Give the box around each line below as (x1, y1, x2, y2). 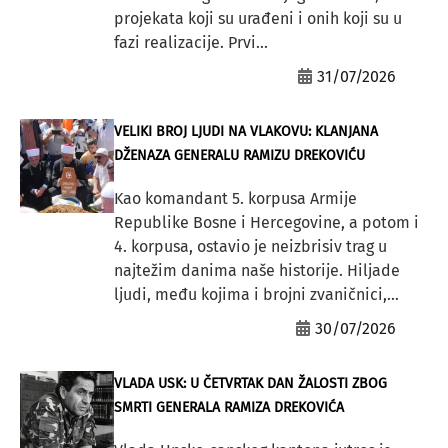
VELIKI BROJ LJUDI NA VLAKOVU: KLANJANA (113, 122, 378, 140)
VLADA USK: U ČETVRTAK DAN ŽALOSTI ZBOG (113, 374, 387, 392)
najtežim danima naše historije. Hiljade (113, 260, 400, 280)
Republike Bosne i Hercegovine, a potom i (113, 212, 419, 232)
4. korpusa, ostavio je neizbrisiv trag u (113, 236, 387, 256)
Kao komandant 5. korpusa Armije (113, 188, 357, 208)
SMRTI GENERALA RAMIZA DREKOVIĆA (113, 398, 344, 416)
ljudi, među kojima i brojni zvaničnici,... (113, 284, 399, 304)
